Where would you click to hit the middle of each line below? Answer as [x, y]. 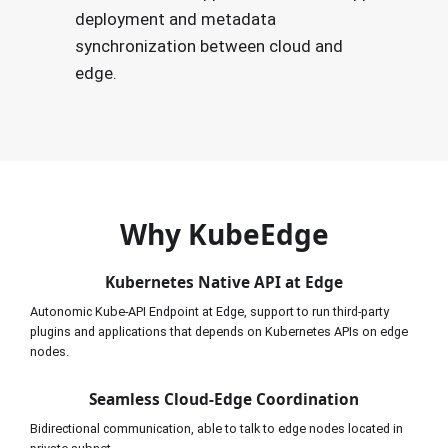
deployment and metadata [175, 19]
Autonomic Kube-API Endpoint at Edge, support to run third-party [209, 311]
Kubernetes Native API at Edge [224, 282]
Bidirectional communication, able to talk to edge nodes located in [216, 428]
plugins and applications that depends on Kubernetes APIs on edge [219, 331]
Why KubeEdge [224, 233]
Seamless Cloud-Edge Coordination [224, 399]
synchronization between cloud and [208, 46]
